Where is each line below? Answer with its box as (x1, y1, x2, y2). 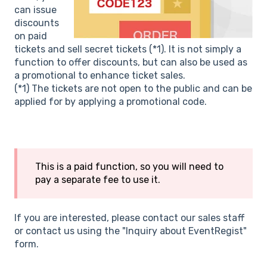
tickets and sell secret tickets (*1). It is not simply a (14, 43, 241, 55)
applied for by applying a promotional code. (14, 95, 207, 107)
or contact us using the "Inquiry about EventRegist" (14, 225, 247, 237)
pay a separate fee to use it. (35, 173, 160, 185)
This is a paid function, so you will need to (35, 160, 223, 172)
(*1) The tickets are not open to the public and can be (14, 82, 252, 94)
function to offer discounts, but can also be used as (14, 56, 247, 68)
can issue (14, 4, 57, 15)
